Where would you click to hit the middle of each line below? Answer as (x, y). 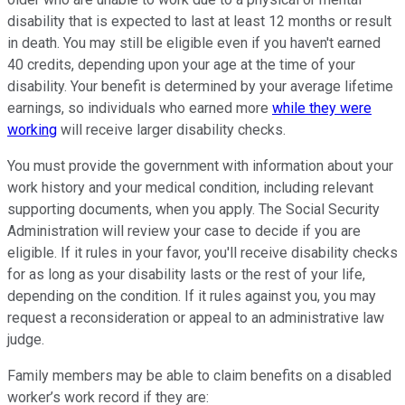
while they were (322, 108)
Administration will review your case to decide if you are (184, 231)
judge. (26, 340)
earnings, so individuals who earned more (140, 108)
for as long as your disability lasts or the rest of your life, (186, 275)
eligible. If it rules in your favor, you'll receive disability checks (202, 253)
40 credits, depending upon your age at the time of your (181, 65)
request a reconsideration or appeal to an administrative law (196, 318)
